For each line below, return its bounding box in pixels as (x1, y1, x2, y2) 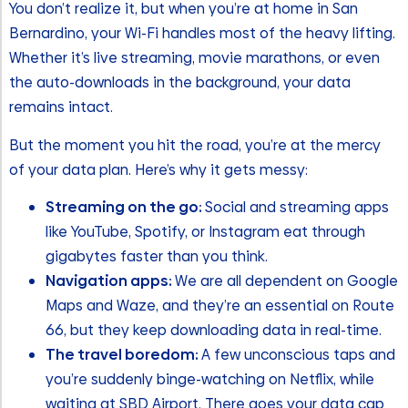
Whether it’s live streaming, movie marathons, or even (9, 47, 380, 69)
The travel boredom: (46, 344, 201, 366)
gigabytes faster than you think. (46, 246, 268, 268)
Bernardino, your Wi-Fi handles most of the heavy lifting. (9, 23, 395, 45)
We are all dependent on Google (175, 270, 398, 292)
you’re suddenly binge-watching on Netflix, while (46, 369, 374, 391)
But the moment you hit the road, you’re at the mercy (9, 134, 381, 156)
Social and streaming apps (205, 197, 389, 219)
